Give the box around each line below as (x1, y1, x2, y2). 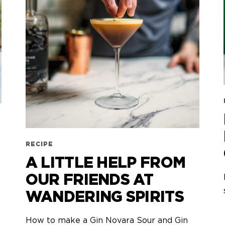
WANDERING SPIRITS (25, 189, 184, 205)
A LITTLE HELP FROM (25, 155, 186, 171)
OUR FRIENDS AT (25, 172, 153, 188)
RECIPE (25, 141, 53, 147)
